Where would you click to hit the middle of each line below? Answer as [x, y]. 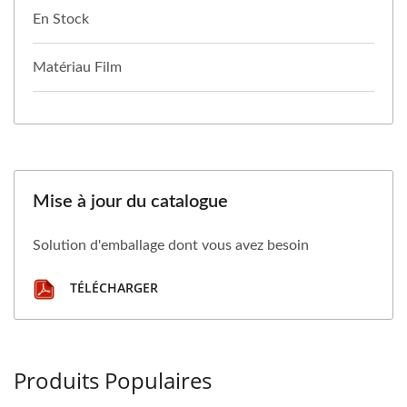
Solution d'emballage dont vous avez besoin [171, 245]
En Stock [61, 19]
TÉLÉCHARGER [112, 288]
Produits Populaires [113, 380]
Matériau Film [77, 67]
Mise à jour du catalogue [130, 201]
